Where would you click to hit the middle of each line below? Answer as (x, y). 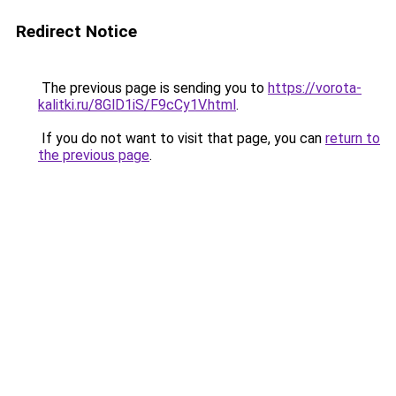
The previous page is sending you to (153, 88)
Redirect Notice (76, 31)
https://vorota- (315, 88)
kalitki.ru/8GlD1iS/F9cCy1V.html (137, 105)
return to (353, 138)
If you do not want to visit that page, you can (182, 138)
